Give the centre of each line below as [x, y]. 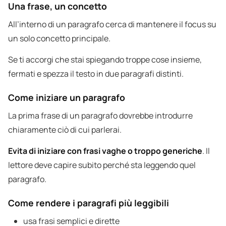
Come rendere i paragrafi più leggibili [89, 203]
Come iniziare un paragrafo [67, 98]
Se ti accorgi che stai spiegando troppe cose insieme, [105, 60]
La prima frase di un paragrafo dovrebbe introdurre [100, 116]
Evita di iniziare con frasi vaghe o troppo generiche [105, 151]
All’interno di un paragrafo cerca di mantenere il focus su [112, 24]
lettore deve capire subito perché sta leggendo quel [102, 165]
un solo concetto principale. [59, 39]
